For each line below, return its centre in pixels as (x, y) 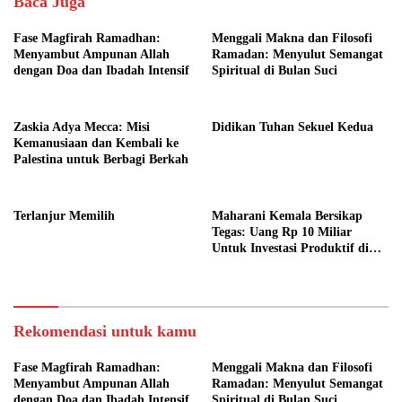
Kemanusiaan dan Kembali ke (96, 143)
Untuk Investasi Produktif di (290, 248)
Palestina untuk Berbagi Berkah (101, 159)
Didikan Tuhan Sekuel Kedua (293, 127)
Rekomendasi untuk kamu (105, 331)
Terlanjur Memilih (64, 215)
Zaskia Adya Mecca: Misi (82, 127)
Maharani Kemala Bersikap (287, 215)
